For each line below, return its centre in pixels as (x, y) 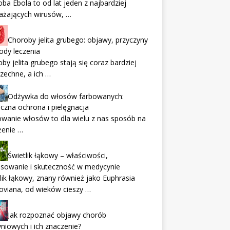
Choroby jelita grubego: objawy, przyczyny (78, 40)
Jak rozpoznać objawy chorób (57, 215)
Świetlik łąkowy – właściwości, (57, 156)
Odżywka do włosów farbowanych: (65, 96)
